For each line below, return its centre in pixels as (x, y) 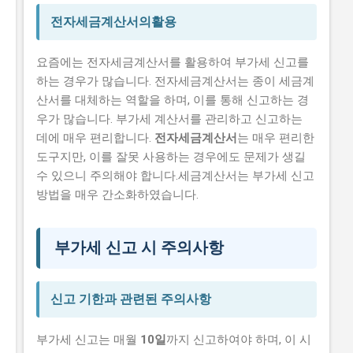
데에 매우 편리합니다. (95, 138)
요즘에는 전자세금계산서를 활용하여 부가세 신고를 (173, 63)
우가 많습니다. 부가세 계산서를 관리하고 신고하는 (169, 119)
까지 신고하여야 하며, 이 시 (239, 340)
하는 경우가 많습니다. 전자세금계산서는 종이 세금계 (175, 82)
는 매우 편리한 (276, 138)
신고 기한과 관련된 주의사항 (131, 299)
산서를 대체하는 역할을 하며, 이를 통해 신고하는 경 (173, 100)
